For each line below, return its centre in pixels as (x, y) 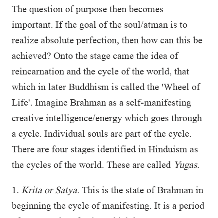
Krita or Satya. (50, 190)
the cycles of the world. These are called (92, 164)
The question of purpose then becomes (88, 9)
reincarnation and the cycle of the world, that (100, 71)
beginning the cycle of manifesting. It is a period (108, 205)
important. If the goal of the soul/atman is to (100, 24)
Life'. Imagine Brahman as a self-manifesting (101, 102)
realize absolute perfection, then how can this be (107, 40)
